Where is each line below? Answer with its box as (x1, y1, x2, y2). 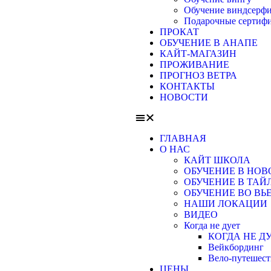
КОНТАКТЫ (160, 81, 215, 91)
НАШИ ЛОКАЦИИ (184, 198, 267, 209)
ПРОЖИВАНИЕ (160, 59, 229, 70)
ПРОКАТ (160, 27, 199, 37)
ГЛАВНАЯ (160, 133, 206, 143)
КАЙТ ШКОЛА (184, 155, 250, 165)
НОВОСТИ (160, 92, 208, 102)
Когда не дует (184, 220, 240, 230)
